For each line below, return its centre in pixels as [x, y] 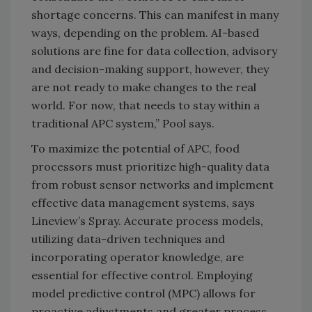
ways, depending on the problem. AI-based [145, 32]
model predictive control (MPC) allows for [143, 293]
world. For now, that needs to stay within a [146, 105]
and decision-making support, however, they [150, 69]
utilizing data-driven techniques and [128, 239]
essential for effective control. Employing [142, 275]
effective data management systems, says [143, 202]
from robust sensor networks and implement [153, 184]
